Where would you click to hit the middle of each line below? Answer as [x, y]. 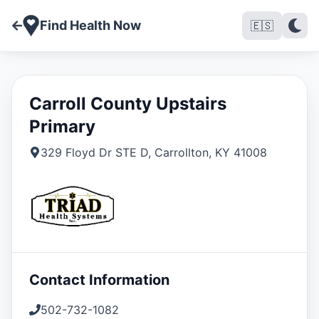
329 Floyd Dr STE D [94, 152]
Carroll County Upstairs [128, 104]
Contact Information [99, 280]
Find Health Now [90, 25]
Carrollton [182, 152]
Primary [62, 126]
